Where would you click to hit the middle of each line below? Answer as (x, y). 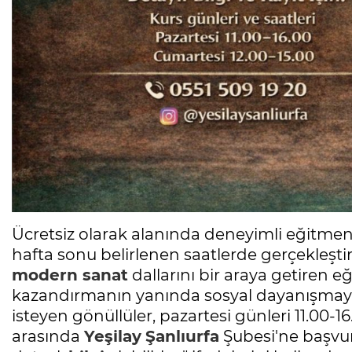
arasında (48, 336)
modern (47, 275)
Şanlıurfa (182, 336)
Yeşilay (113, 336)
